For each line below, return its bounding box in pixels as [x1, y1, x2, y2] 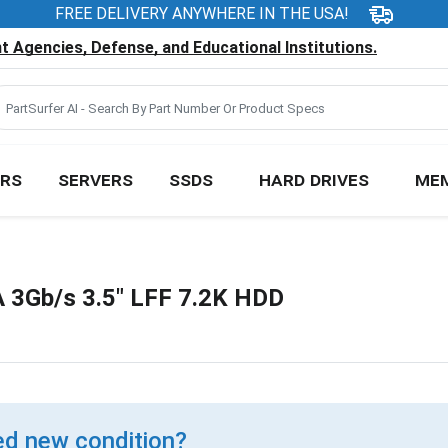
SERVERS [57, 166, 133, 191]
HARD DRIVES [258, 166, 369, 191]
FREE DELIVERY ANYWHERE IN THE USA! [55, 4, 349, 23]
